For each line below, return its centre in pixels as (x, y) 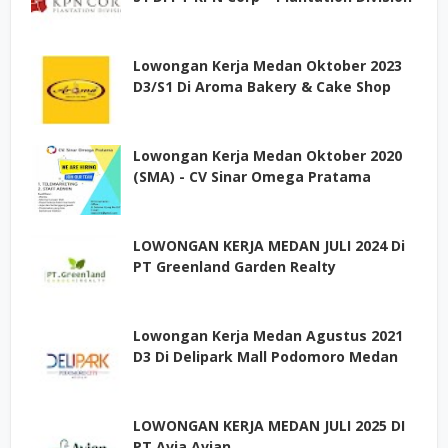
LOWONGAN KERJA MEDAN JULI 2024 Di (269, 245)
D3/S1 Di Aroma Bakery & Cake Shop (262, 86)
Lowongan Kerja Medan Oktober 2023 (267, 65)
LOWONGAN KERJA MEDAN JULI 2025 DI (269, 425)
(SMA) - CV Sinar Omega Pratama (252, 176)
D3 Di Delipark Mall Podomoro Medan (265, 356)
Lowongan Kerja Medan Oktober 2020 (267, 155)
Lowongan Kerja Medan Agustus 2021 (268, 335)
